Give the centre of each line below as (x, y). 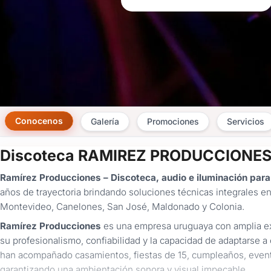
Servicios (246, 121)
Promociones (173, 121)
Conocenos (39, 121)
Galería (105, 121)
